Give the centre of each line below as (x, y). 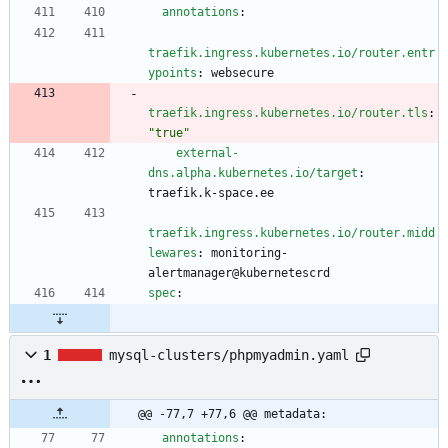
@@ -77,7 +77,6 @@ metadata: (232, 414)
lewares (172, 253)
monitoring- (249, 253)
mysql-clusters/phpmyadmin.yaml (229, 355)
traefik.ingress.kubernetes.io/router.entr (291, 53)
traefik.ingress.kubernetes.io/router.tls (288, 113)
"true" (169, 133)
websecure (242, 73)
